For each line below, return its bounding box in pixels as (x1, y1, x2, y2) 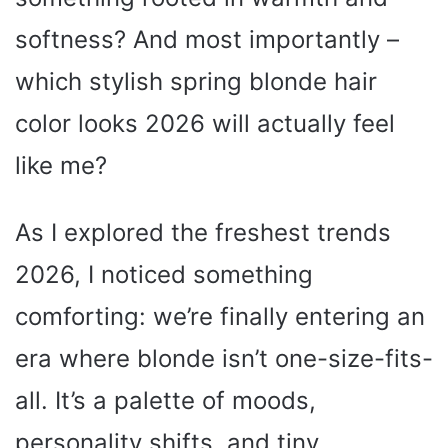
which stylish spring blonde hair (15, 67, 377, 97)
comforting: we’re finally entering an (15, 302, 425, 332)
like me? (15, 151, 107, 181)
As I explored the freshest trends (15, 218, 391, 248)
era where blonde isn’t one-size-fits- (15, 344, 433, 374)
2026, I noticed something (15, 260, 313, 290)
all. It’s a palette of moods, (15, 386, 316, 416)
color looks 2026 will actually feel (15, 109, 395, 139)
